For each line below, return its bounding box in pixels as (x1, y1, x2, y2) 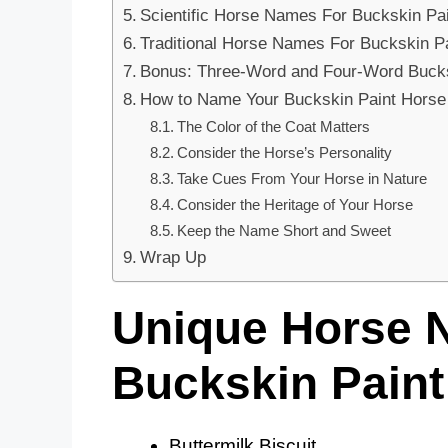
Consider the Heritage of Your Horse (177, 196, 414, 214)
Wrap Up (140, 247, 207, 268)
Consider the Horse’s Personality (177, 144, 393, 162)
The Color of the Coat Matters (177, 118, 371, 136)
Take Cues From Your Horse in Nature (177, 170, 428, 188)
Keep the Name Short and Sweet (177, 222, 392, 240)
